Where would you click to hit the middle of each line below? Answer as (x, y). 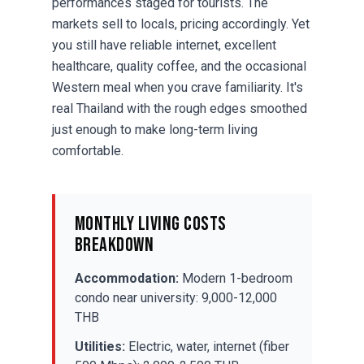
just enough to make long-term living (155, 130)
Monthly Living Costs (151, 224)
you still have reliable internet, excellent (164, 45)
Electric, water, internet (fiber (207, 347)
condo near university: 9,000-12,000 (176, 298)
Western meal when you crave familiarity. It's (178, 88)
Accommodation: (127, 279)
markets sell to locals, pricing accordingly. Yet (181, 24)
